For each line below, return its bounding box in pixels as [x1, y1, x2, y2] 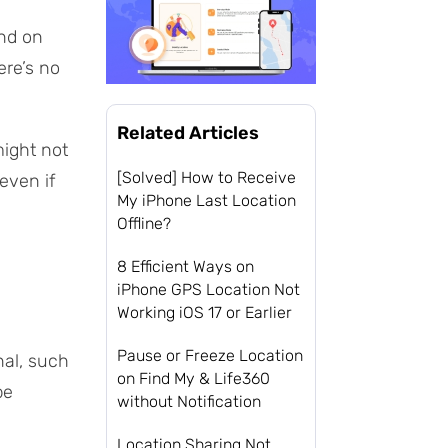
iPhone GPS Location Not [117, 279, 300, 299]
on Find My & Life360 [117, 368, 270, 388]
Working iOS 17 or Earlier [117, 302, 292, 322]
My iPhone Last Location [117, 190, 296, 210]
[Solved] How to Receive [117, 167, 296, 187]
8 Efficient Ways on [117, 256, 254, 276]
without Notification [117, 391, 261, 411]
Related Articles [117, 121, 259, 144]
